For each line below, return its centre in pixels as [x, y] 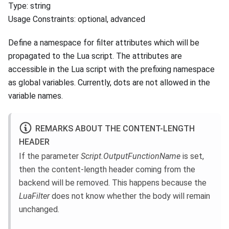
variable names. [36, 96]
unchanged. [39, 209]
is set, [192, 156]
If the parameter [50, 156]
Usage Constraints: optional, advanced [77, 19]
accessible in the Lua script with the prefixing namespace [111, 70]
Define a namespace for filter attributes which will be [104, 43]
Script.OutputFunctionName [131, 156]
